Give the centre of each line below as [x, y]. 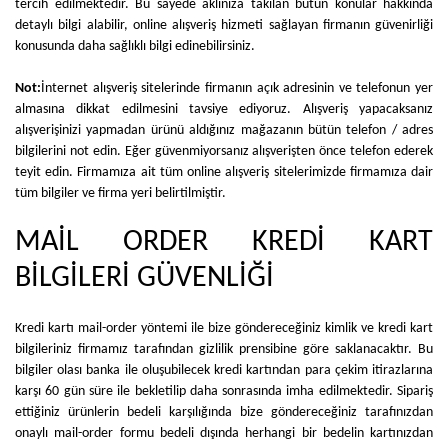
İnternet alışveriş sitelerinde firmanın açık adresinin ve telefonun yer [237, 88]
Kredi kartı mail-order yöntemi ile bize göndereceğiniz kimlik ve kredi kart [224, 328]
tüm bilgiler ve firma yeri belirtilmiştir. [120, 193]
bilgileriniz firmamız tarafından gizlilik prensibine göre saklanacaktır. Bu [224, 349]
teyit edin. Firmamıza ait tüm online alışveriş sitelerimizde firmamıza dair [224, 172]
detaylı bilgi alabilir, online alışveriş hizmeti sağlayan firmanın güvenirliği [224, 25]
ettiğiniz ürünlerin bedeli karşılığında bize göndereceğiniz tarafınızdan [224, 412]
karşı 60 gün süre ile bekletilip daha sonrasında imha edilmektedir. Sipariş [224, 391]
